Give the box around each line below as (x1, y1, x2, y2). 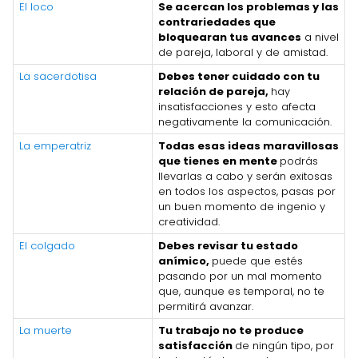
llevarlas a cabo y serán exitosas (158, 168, 332, 184)
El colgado (19, 237, 75, 253)
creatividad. (158, 213, 220, 229)
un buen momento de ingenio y (158, 198, 325, 214)
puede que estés (212, 253, 303, 268)
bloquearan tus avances (158, 29, 301, 45)
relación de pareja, (158, 83, 271, 99)
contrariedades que (158, 14, 276, 30)
